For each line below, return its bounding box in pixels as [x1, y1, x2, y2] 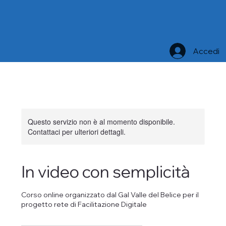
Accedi [192, 45, 219, 56]
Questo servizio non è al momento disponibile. [28, 116, 176, 127]
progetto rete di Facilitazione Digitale [21, 199, 147, 209]
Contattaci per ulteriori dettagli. [28, 126, 126, 137]
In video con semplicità [21, 161, 191, 182]
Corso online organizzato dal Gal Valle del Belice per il [21, 190, 199, 199]
